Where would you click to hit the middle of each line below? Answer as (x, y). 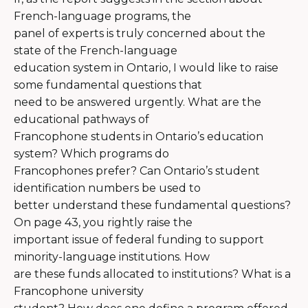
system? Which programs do (91, 153)
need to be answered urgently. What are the (137, 102)
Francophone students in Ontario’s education (139, 136)
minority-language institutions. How (112, 256)
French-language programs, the (102, 16)
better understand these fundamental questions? (152, 205)
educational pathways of (81, 119)
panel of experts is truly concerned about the (140, 33)
